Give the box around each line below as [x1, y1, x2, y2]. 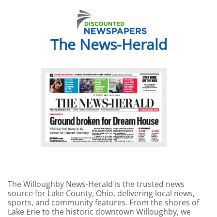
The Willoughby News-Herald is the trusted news [8, 178, 185, 189]
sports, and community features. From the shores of [8, 197, 199, 208]
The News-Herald [50, 34, 167, 54]
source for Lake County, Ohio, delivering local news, [8, 187, 195, 199]
